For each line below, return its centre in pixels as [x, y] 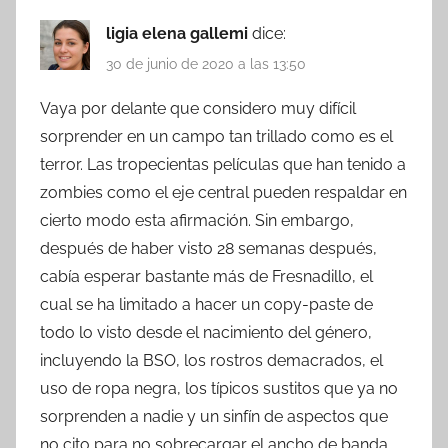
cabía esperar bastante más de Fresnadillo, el [206, 277]
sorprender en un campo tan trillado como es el [216, 137]
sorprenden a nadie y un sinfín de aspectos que [214, 417]
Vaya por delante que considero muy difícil [198, 109]
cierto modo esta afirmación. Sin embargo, [197, 221]
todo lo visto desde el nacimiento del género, [206, 333]
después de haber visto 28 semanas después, [208, 249]
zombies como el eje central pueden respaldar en [223, 193]
